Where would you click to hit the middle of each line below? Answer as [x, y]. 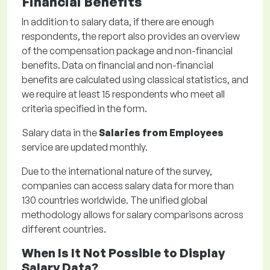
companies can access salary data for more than [128, 186]
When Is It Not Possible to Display [123, 253]
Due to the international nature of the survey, [117, 171]
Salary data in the [60, 133]
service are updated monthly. [85, 147]
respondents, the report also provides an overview [131, 36]
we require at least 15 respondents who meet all [123, 94]
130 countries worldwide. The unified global [115, 200]
